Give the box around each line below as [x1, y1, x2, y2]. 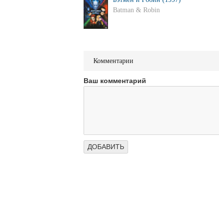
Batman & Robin [112, 6, 160, 14]
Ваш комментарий [83, 77, 146, 85]
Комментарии [93, 57, 133, 65]
